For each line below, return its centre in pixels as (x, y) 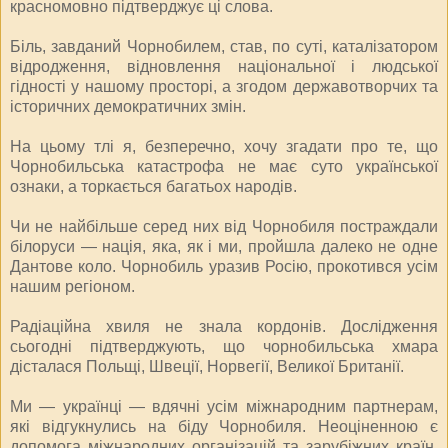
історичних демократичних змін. (128, 106)
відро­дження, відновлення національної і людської (224, 66)
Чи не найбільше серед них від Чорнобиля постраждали (224, 226)
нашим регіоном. (72, 286)
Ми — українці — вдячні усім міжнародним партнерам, (224, 406)
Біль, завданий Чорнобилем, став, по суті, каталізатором (224, 46)
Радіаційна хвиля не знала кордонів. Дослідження (224, 326)
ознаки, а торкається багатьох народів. (153, 186)
